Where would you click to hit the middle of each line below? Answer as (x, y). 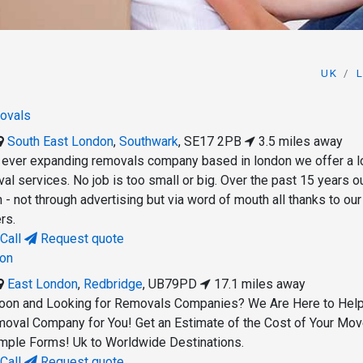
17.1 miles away (258, 284)
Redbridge (113, 284)
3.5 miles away (299, 142)
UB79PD (173, 284)
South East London (61, 142)
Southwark (149, 142)
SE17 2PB (213, 142)
